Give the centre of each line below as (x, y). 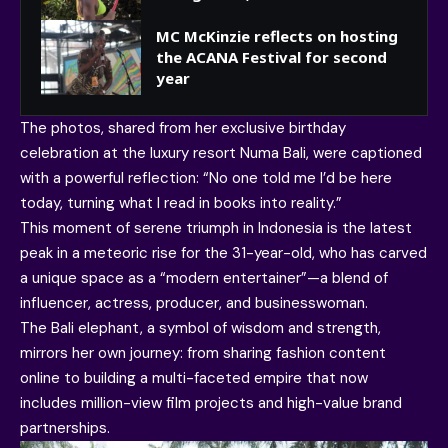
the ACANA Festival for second (271, 57)
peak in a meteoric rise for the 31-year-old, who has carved (223, 253)
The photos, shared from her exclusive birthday (183, 128)
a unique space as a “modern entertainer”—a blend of (204, 278)
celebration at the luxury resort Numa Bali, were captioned (221, 153)
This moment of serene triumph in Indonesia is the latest (216, 228)
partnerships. (65, 428)
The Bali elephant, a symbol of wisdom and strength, (200, 328)
